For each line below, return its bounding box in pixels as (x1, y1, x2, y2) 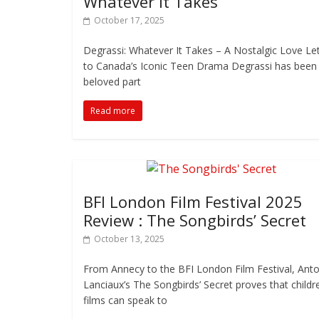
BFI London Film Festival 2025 (83, 191, 303, 212)
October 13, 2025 (94, 233, 164, 245)
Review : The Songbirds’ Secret (83, 209, 306, 231)
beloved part (83, 75, 141, 88)
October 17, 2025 (94, 14, 164, 26)
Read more (90, 105, 135, 117)
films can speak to (83, 293, 167, 307)
